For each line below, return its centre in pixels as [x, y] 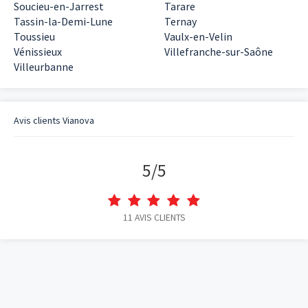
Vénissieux [38, 52]
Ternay [180, 21]
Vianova [78, 120]
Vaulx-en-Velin [198, 36]
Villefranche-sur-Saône [219, 52]
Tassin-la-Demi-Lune [63, 21]
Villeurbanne [44, 67]
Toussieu [34, 36]
